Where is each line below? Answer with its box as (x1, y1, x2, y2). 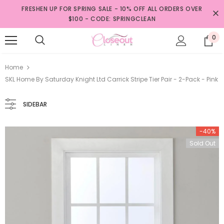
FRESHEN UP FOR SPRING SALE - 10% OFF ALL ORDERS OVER (21, 4, 202, 13)
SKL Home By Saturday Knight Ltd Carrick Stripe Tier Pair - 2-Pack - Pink (5, 75, 218, 83)
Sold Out (189, 139, 215, 147)
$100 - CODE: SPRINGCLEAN (68, 14, 156, 23)
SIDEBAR (23, 100, 47, 108)
